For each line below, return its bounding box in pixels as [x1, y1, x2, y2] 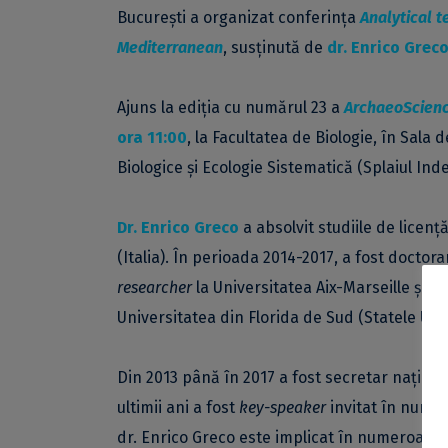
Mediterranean [117, 38, 223, 57]
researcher [117, 278, 192, 297]
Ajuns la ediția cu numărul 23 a [117, 98, 340, 117]
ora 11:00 [117, 128, 187, 147]
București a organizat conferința [117, 8, 360, 27]
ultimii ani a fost [117, 398, 239, 417]
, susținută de [223, 38, 323, 57]
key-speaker [239, 398, 326, 417]
